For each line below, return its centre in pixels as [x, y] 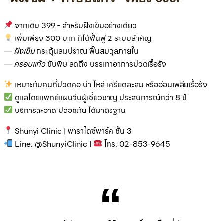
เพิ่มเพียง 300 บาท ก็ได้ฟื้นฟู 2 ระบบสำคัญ [82, 38]
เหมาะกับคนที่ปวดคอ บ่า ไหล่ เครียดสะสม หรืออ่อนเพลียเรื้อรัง [110, 84]
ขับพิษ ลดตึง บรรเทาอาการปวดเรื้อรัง [106, 64]
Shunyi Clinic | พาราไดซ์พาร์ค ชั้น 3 [73, 131]
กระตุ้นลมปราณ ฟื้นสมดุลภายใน [87, 51]
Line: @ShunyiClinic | [53, 144]
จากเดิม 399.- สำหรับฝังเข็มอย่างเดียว [75, 25]
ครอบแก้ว [30, 64]
